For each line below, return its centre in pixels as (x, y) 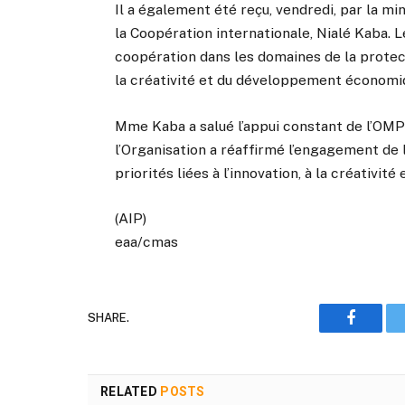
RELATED (131, 391)
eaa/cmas (147, 241)
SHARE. (108, 318)
